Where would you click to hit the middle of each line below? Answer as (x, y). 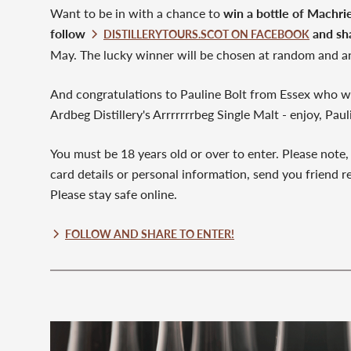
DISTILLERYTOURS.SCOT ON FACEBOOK (207, 34)
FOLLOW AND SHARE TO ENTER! (150, 233)
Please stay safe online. (114, 194)
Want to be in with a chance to (137, 13)
